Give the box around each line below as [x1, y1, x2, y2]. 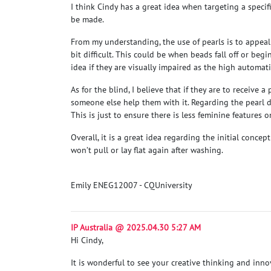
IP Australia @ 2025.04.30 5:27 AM [71, 221, 201, 233]
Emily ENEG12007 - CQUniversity [71, 179, 192, 191]
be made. [71, 13, 104, 25]
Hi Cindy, [71, 234, 105, 246]
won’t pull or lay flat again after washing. [71, 144, 225, 155]
